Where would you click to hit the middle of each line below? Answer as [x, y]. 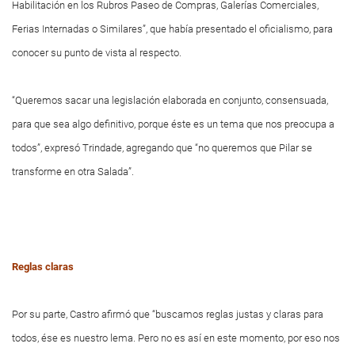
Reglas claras [43, 267]
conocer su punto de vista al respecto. [97, 53]
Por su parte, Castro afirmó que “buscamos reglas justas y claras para [168, 314]
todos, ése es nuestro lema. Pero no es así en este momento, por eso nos [176, 338]
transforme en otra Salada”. [73, 172]
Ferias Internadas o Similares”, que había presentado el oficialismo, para [172, 29]
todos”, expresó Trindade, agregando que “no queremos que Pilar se [162, 148]
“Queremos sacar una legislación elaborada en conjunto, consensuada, [170, 100]
